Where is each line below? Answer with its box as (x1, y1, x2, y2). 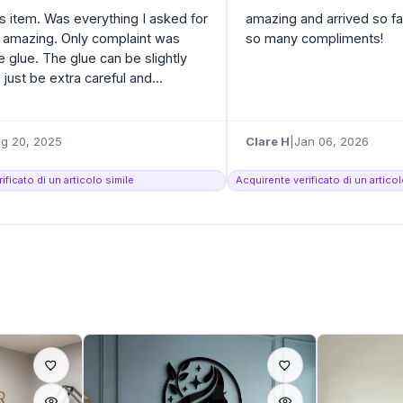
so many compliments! (246, 31, 383, 47)
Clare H (246, 134, 290, 149)
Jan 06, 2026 (294, 134, 369, 149)
